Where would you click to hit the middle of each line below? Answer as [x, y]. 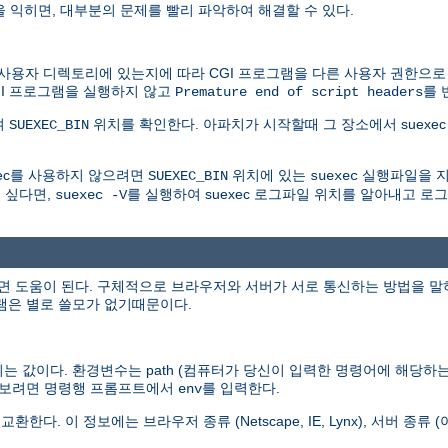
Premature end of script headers [299, 91]
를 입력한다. [241, 388]
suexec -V [91, 194]
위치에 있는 [269, 174]
